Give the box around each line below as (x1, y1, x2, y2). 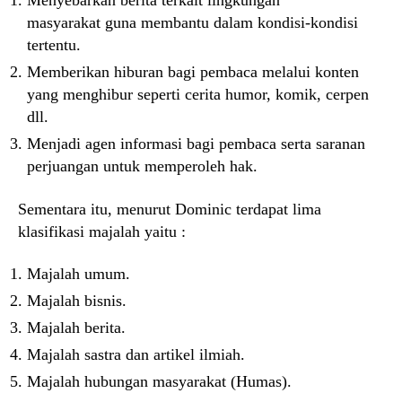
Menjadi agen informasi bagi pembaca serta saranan (27, 135, 365, 153)
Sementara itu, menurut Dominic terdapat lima (18, 199, 321, 218)
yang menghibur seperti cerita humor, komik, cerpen (27, 85, 369, 104)
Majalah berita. (27, 319, 126, 337)
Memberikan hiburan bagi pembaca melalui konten (27, 63, 359, 82)
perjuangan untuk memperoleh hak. (27, 157, 258, 176)
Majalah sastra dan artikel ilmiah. (27, 345, 245, 364)
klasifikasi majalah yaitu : (18, 222, 186, 240)
